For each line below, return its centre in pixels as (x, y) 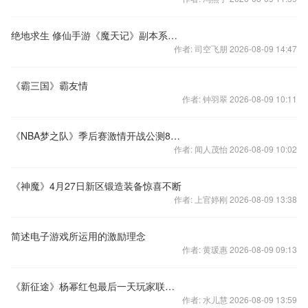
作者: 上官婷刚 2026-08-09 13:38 (235, 199)
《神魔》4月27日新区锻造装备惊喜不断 (96, 186)
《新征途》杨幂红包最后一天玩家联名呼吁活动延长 (170, 286)
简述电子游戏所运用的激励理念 (78, 236)
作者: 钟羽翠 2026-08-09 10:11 (240, 99)
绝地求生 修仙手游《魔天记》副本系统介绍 (173, 35)
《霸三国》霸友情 (49, 85)
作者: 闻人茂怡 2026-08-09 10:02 (235, 149)
